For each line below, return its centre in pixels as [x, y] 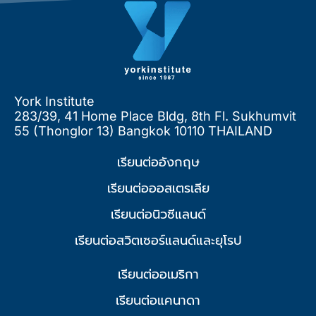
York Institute [54, 101]
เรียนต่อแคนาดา [158, 300]
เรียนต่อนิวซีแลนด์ [158, 214]
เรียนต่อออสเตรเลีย [158, 188]
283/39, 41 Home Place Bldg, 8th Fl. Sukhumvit [155, 116]
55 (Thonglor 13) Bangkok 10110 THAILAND [143, 130]
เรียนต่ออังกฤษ [158, 162]
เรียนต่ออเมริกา [158, 274]
